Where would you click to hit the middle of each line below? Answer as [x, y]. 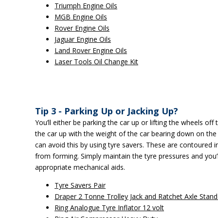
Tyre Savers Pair [80, 185]
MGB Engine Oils [81, 17]
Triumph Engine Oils [86, 6]
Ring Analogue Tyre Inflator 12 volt [109, 208]
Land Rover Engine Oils [91, 50]
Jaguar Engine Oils [83, 39]
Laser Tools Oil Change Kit [96, 62]
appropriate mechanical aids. [80, 167]
